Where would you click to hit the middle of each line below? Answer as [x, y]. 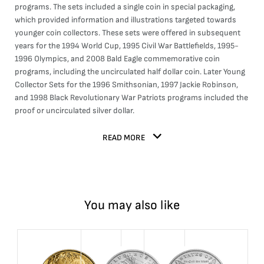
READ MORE [124, 138]
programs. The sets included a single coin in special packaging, [125, 7]
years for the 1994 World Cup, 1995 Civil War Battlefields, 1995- [127, 46]
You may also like [132, 205]
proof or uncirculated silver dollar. [75, 110]
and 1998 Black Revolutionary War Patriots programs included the [131, 98]
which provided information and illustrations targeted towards [126, 20]
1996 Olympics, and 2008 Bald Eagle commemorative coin [117, 59]
